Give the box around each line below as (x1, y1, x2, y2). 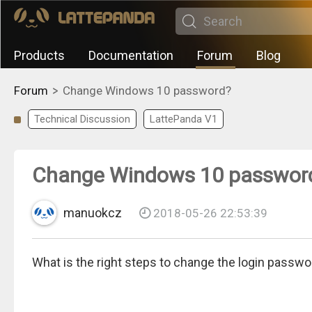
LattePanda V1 (150, 113, 217, 125)
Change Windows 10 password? (63, 84, 231, 97)
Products (14, 48, 65, 63)
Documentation (88, 48, 173, 63)
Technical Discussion (34, 113, 130, 125)
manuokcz (63, 205, 122, 220)
